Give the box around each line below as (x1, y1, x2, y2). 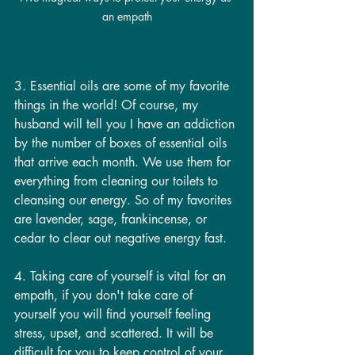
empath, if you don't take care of (14, 286, 197, 303)
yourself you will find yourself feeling (14, 305, 215, 323)
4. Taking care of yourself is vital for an (14, 267, 230, 284)
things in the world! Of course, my (14, 96, 202, 113)
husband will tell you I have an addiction (14, 115, 239, 132)
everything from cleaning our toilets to (14, 172, 222, 189)
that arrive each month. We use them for (14, 153, 235, 170)
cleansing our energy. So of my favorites (14, 191, 235, 208)
